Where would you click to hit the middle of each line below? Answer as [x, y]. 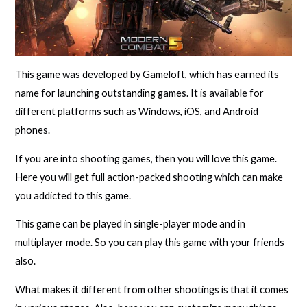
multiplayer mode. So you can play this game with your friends [150, 243]
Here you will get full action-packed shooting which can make [149, 177]
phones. [33, 130]
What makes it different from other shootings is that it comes [152, 289]
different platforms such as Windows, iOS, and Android [137, 112]
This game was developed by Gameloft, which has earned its [147, 75]
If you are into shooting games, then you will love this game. [146, 158]
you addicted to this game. [73, 195]
